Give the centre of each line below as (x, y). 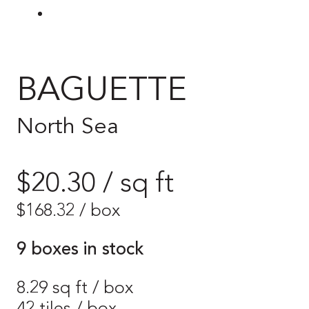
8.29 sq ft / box (75, 288)
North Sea (68, 127)
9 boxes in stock (80, 250)
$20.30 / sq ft (95, 185)
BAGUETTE (102, 91)
